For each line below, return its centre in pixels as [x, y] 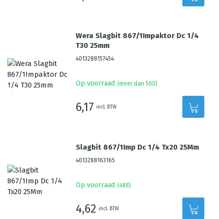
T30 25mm [93, 45]
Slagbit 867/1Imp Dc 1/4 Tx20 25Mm [138, 147]
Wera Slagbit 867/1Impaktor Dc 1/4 [138, 36]
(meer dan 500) [138, 84]
